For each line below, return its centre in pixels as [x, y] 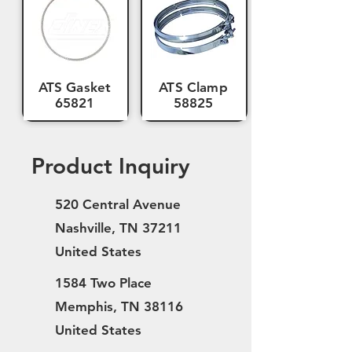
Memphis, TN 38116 [119, 306]
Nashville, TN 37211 [118, 228]
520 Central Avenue [118, 204]
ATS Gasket [75, 87]
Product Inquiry [111, 166]
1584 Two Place [103, 283]
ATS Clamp [193, 87]
